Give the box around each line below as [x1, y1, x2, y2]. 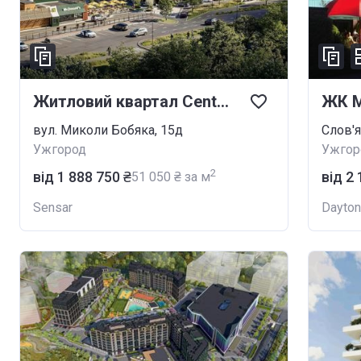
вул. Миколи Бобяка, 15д [33, 122, 183, 138]
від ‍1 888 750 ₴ [33, 168, 131, 185]
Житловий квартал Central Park [217, 91, 229, 111]
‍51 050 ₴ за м [131, 168, 210, 185]
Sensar [33, 199, 73, 215]
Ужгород [33, 141, 86, 157]
